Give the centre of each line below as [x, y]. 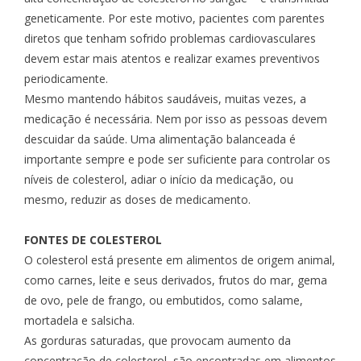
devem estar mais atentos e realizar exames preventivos [172, 59]
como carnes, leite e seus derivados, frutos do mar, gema [176, 280]
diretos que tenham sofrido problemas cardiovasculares [170, 39]
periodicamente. [66, 79]
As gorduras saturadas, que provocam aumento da [158, 341]
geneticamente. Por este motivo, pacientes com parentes [174, 19]
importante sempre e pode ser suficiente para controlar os [177, 160]
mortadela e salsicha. [79, 321]
